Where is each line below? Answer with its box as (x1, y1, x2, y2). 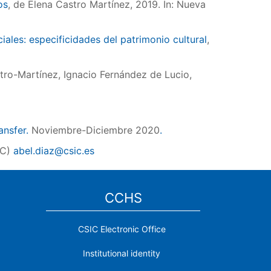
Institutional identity (83, 248, 160, 258)
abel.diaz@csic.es (13, 145, 94, 157)
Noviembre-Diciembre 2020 (31, 124, 160, 136)
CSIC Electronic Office (77, 224, 166, 234)
